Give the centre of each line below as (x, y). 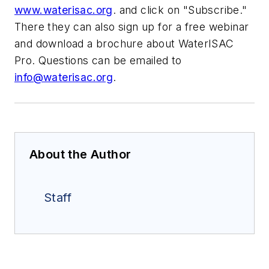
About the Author (80, 155)
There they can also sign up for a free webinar (132, 27)
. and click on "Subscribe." (180, 10)
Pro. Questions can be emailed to (98, 61)
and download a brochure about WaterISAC (124, 44)
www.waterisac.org (64, 10)
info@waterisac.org (64, 77)
